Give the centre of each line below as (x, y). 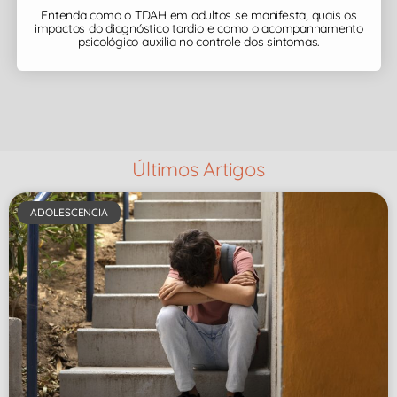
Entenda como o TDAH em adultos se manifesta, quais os (199, 15)
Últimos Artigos (198, 169)
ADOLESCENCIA (69, 212)
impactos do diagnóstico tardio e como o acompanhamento (199, 28)
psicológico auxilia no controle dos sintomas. (199, 41)
